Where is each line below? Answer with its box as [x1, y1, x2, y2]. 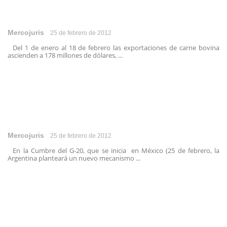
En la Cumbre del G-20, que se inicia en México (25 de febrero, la [8, 146, 219, 155]
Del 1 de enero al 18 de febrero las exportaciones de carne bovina [8, 43, 219, 52]
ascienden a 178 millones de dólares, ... [8, 51, 123, 60]
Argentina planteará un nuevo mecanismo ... [8, 154, 140, 163]
